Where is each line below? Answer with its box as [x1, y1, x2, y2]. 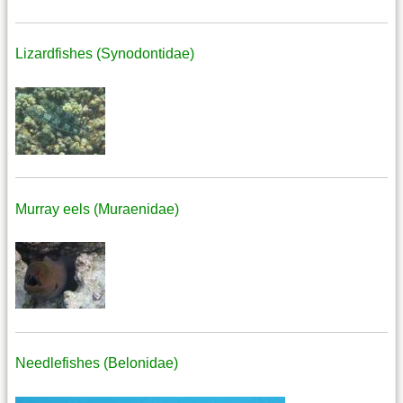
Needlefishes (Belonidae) [15, 355, 178, 372]
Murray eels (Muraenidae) [15, 201, 179, 217]
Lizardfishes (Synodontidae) [15, 46, 194, 62]
